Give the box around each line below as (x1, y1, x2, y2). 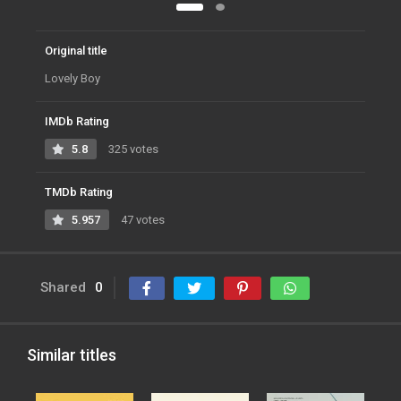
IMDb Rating (45, 115, 109, 129)
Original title (45, 44, 107, 58)
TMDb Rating (45, 185, 113, 200)
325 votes (106, 142, 158, 157)
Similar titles (27, 346, 116, 365)
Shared (40, 279, 86, 296)
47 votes (118, 213, 165, 227)
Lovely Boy (45, 72, 100, 86)
